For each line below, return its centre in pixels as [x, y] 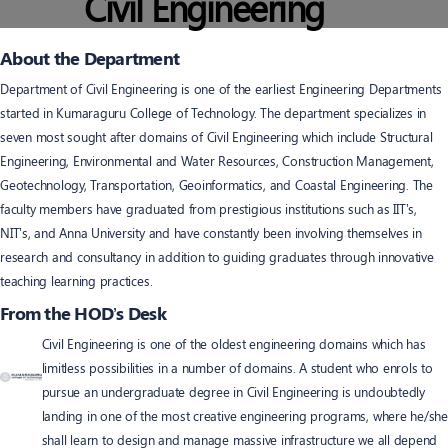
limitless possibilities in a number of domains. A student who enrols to [237, 367]
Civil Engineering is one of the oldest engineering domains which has [233, 343]
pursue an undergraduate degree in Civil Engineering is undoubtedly [233, 391]
